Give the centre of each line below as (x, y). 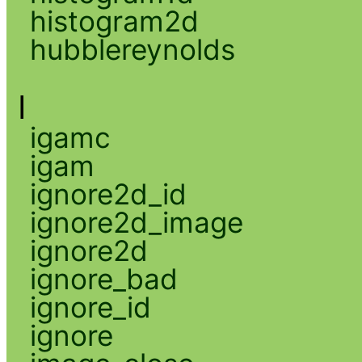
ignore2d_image (136, 222)
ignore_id (90, 307)
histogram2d (114, 21)
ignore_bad (103, 278)
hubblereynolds (132, 49)
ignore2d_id (108, 194)
